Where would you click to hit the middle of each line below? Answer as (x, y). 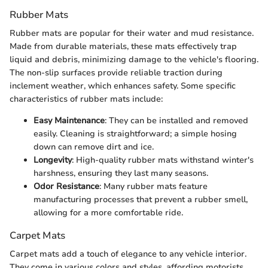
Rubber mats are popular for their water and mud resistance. (132, 33)
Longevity (53, 160)
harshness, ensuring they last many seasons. (121, 173)
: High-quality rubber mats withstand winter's (163, 160)
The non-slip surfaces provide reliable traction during (116, 73)
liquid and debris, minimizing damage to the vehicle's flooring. (134, 60)
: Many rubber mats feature (153, 186)
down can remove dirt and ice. (94, 147)
